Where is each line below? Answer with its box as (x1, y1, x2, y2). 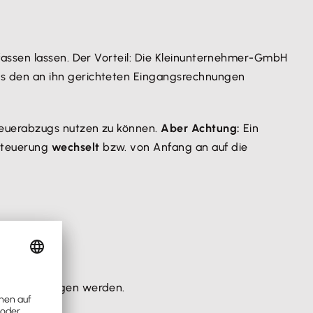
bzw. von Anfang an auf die (103, 140, 248, 154)
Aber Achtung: (161, 122, 240, 135)
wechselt (51, 140, 103, 154)
